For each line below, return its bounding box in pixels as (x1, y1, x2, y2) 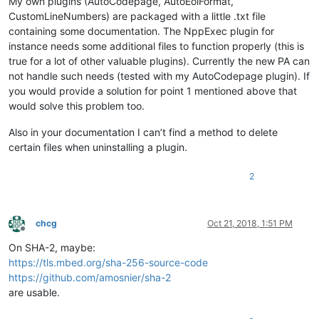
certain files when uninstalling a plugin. (9, 141, 187, 154)
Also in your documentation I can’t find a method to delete (9, 126, 278, 139)
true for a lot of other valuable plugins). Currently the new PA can (9, 55, 310, 68)
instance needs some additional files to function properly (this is (9, 40, 304, 53)
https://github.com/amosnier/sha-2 (9, 271, 171, 284)
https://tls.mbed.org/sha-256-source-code (9, 256, 208, 269)
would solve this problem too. (9, 100, 145, 113)
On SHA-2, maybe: (9, 241, 95, 254)
